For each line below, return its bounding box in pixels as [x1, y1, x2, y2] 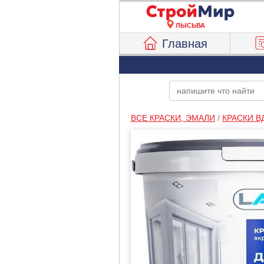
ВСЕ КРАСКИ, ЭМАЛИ [130, 113, 215, 123]
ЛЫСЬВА [176, 22, 205, 29]
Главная [162, 37, 208, 50]
